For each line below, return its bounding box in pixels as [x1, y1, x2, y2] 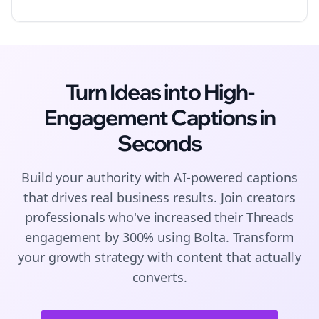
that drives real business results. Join [23, 189, 247, 206]
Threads [246, 209, 294, 226]
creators [246, 189, 296, 206]
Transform [229, 229, 294, 246]
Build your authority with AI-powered [21, 169, 246, 186]
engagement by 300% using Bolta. [25, 229, 229, 246]
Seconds [117, 130, 202, 157]
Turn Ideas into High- [65, 78, 254, 105]
